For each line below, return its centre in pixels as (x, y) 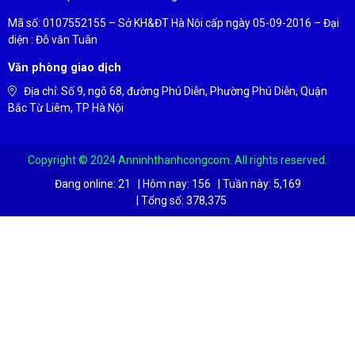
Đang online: (85, 184)
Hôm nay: (166, 184)
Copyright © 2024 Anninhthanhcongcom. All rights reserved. (177, 160)
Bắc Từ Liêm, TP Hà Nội (66, 108)
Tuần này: (246, 184)
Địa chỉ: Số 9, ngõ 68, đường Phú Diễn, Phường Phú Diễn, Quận (176, 92)
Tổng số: (162, 201)
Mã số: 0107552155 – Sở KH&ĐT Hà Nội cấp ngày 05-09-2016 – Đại (174, 23)
